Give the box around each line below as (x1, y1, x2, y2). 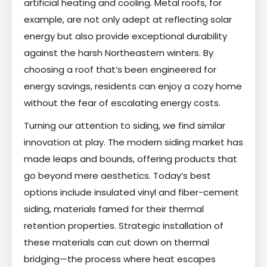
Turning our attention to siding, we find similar (24, 119, 225, 132)
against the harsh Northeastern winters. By (24, 46, 213, 59)
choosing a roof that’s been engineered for (24, 63, 216, 76)
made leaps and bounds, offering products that (24, 152, 237, 165)
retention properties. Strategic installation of (24, 219, 223, 232)
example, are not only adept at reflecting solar (24, 13, 232, 26)
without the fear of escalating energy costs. (24, 96, 221, 109)
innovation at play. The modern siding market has (24, 135, 243, 148)
